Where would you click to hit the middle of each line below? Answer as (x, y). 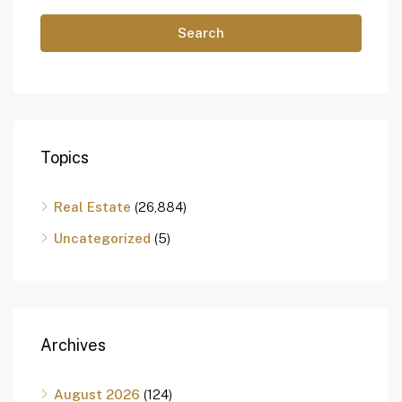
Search (201, 33)
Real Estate (92, 207)
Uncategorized (102, 239)
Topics (65, 158)
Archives (73, 345)
